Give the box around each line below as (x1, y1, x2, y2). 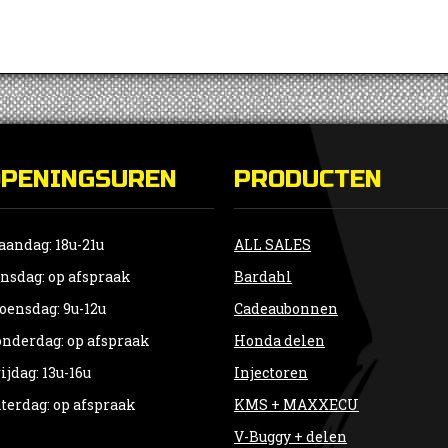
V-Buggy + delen (234, 426, 347, 446)
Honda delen (234, 330, 325, 350)
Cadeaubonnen (234, 298, 338, 318)
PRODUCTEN (234, 164, 382, 194)
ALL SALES (234, 234, 311, 254)
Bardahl (234, 266, 292, 286)
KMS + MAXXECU (234, 394, 359, 414)
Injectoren (234, 362, 308, 382)
